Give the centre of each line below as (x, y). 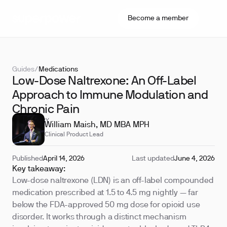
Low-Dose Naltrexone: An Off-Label (104, 82)
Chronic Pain (46, 110)
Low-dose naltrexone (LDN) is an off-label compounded (113, 181)
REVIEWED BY (31, 121)
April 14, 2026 (64, 159)
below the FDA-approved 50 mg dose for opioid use (106, 205)
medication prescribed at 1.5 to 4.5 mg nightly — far (105, 193)
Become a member (158, 18)
